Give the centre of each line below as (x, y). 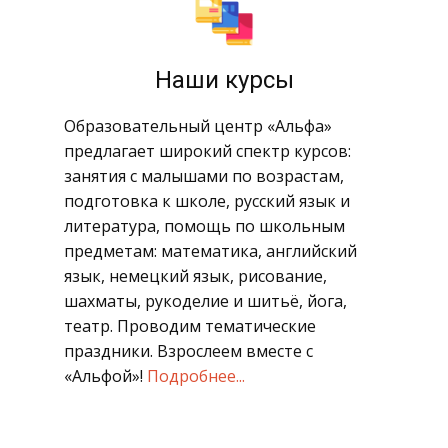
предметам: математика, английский (210, 251)
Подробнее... (196, 376)
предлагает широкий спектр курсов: (207, 151)
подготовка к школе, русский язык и (207, 201)
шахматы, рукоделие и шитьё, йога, (205, 301)
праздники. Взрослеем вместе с (188, 351)
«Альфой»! (105, 376)
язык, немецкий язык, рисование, (195, 276)
